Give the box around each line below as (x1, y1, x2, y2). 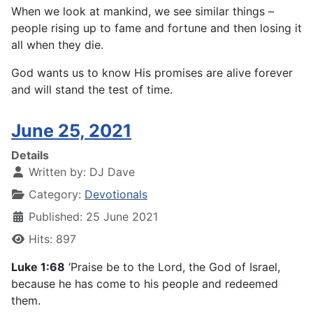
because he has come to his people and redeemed (11, 277, 278, 291)
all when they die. (11, 38, 103, 52)
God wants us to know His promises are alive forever (11, 66, 293, 80)
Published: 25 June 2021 (29, 210, 158, 224)
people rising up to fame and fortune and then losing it (11, 21, 302, 36)
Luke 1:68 (11, 260, 65, 275)
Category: (25, 187, 85, 202)
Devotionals (85, 187, 147, 202)
